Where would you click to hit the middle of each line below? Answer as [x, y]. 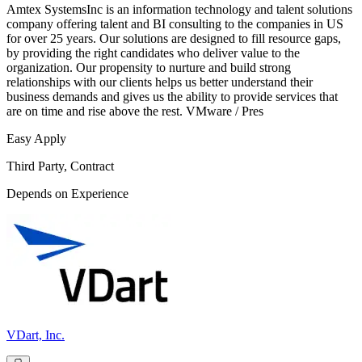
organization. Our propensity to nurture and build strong [149, 68]
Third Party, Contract [60, 166]
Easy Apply [36, 139]
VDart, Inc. [36, 335]
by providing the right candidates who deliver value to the [153, 53]
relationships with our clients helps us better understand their [160, 82]
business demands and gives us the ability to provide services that [172, 97]
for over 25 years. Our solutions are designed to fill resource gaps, [174, 39]
